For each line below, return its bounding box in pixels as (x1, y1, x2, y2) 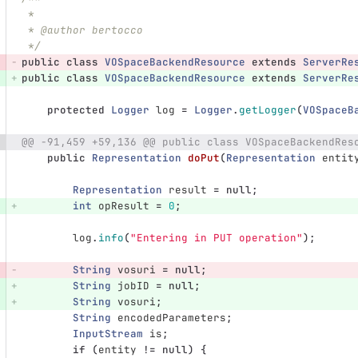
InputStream (72, 327, 143, 341)
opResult (97, 199, 149, 213)
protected (46, 103, 105, 117)
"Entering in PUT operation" (129, 231, 303, 245)
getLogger (238, 103, 296, 117)
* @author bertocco (27, 23, 143, 38)
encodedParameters (117, 311, 226, 325)
